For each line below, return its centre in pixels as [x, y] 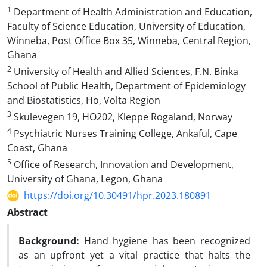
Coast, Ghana [37, 148]
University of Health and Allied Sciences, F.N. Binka [125, 72]
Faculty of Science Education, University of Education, [126, 26]
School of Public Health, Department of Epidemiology [126, 86]
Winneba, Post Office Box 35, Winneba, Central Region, [129, 41]
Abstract [27, 212]
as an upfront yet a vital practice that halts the [134, 255]
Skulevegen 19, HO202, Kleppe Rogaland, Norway [122, 117]
